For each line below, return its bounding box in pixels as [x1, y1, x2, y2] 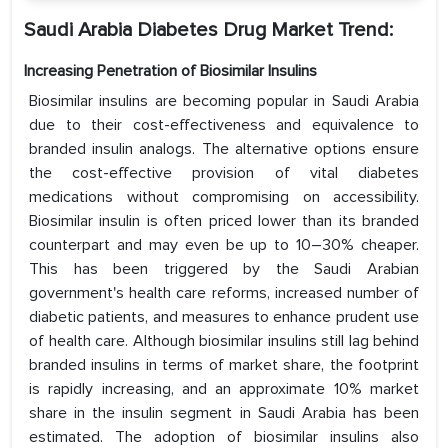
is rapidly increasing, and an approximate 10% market [29, 379, 419, 400]
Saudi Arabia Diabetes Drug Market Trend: [24, 18, 393, 43]
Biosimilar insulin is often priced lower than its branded [29, 211, 419, 232]
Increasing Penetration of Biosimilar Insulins [24, 61, 317, 82]
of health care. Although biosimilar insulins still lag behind [29, 331, 419, 352]
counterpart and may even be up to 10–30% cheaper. [29, 235, 419, 256]
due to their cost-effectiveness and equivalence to [29, 115, 419, 136]
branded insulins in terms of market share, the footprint [29, 355, 419, 376]
